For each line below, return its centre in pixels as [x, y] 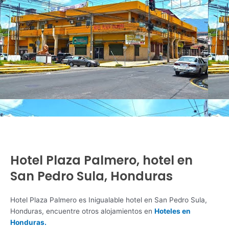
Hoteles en [173, 211]
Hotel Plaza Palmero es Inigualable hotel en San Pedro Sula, [109, 200]
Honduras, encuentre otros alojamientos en [82, 211]
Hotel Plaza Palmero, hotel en [101, 160]
